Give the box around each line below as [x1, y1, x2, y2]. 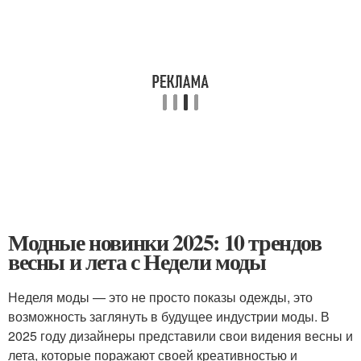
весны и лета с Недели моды [8, 245, 266, 278]
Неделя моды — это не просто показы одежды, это [8, 288, 313, 306]
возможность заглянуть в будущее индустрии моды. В [8, 307, 330, 326]
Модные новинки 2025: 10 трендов [8, 226, 322, 259]
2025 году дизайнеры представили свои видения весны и [8, 326, 353, 345]
